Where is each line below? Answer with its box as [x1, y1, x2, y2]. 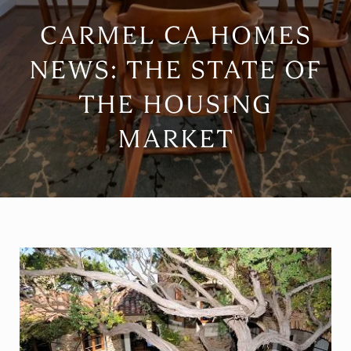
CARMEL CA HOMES [39, 20, 312, 52]
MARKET [117, 123, 234, 155]
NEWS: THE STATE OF [29, 54, 322, 86]
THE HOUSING [78, 89, 273, 121]
